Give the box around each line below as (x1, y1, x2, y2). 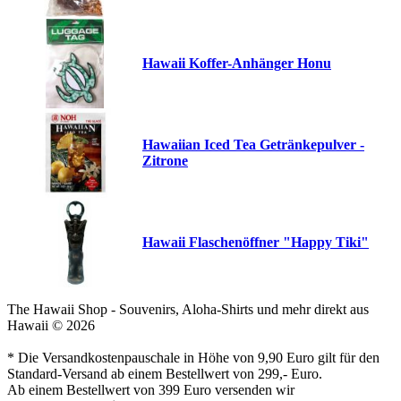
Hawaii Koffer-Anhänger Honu (142, 55, 331, 72)
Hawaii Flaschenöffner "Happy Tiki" (142, 235, 369, 251)
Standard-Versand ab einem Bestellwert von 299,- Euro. (7, 366, 322, 382)
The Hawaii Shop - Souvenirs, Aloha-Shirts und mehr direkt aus (7, 302, 369, 318)
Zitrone (142, 153, 188, 169)
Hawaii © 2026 (7, 318, 95, 334)
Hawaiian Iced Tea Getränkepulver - (142, 137, 364, 153)
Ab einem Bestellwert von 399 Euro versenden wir (7, 382, 294, 398)
